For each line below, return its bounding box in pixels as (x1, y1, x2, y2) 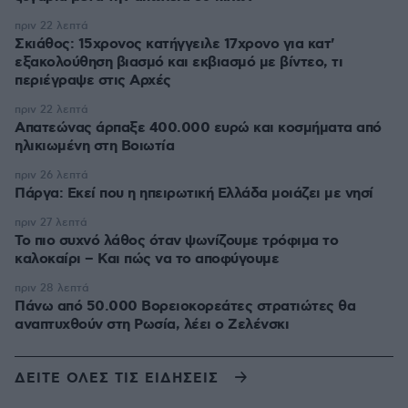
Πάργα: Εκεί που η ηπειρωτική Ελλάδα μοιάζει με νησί (15, 184, 373, 203)
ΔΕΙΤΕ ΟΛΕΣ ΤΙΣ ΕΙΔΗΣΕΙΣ (15, 369, 219, 388)
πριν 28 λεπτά (15, 281, 89, 295)
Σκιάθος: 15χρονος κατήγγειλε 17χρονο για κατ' (15, 35, 334, 54)
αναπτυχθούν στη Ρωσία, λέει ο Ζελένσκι (15, 315, 289, 334)
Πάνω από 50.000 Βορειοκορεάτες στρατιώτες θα (15, 297, 355, 316)
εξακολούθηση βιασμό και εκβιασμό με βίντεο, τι (15, 53, 342, 72)
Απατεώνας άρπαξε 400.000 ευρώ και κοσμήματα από (15, 118, 382, 138)
